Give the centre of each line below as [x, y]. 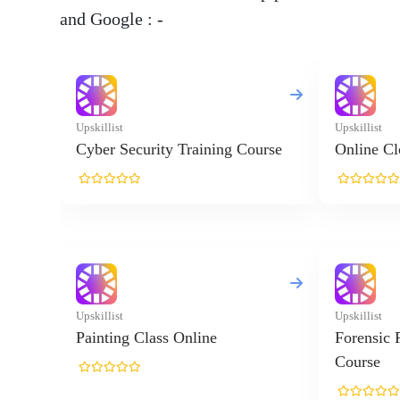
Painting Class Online [146, 337]
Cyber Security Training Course [179, 149]
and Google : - [112, 18]
